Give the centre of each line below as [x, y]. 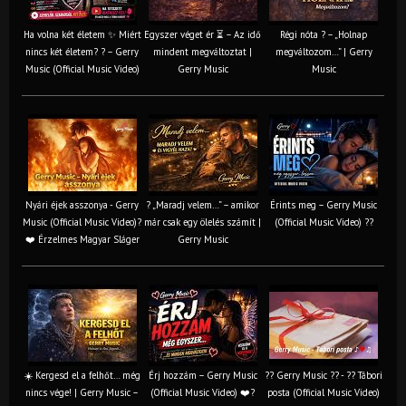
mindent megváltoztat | [203, 51]
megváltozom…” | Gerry [324, 51]
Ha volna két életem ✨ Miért [82, 34]
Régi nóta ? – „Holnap [324, 34]
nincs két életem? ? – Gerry [82, 51]
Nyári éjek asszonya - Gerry [82, 204]
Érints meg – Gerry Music [324, 204]
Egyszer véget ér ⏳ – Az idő [203, 34]
